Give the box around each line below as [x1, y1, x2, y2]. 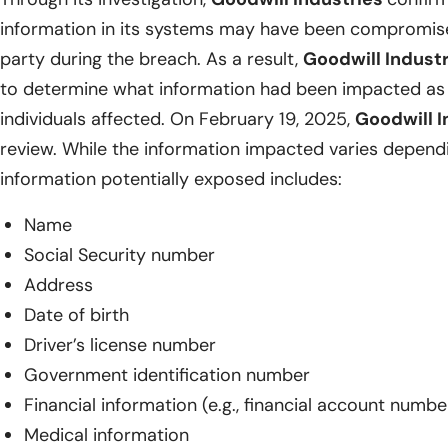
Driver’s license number [24, 333, 216, 358]
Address [24, 273, 93, 298]
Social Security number [24, 243, 215, 268]
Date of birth [24, 303, 129, 328]
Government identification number [24, 363, 310, 388]
